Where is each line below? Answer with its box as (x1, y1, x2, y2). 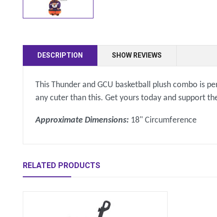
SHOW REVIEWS (112, 51, 162, 59)
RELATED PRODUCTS (23, 160, 101, 170)
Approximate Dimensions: (35, 116, 131, 125)
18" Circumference (131, 116, 197, 125)
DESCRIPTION (37, 51, 83, 59)
